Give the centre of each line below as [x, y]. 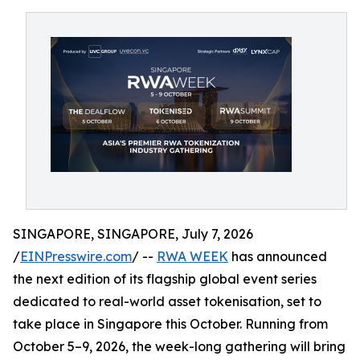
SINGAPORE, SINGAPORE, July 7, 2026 [133, 234]
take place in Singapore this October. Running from [170, 324]
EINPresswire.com [76, 256]
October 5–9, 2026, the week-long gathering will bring [179, 346]
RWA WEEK [192, 256]
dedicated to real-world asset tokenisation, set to [167, 301]
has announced [278, 256]
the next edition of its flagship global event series [165, 279]
